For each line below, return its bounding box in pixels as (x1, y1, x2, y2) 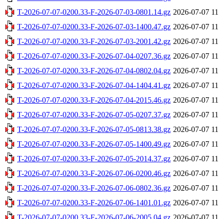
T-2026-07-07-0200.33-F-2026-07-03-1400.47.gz (17, 22, 171, 31)
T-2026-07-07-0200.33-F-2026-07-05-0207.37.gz (17, 110, 171, 119)
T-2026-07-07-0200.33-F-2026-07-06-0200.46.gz (17, 169, 171, 177)
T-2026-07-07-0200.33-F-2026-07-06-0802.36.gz (17, 183, 171, 192)
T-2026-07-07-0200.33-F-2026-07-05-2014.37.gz (17, 154, 171, 163)
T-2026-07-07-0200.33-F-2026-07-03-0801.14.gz (17, 7, 171, 16)
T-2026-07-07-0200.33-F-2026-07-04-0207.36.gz (17, 51, 171, 60)
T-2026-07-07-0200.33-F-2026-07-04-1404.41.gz (17, 81, 171, 89)
